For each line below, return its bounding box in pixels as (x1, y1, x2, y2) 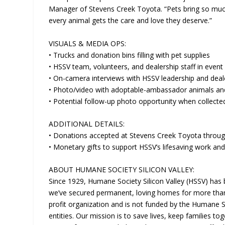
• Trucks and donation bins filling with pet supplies (49, 50, 210, 60)
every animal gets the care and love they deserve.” (49, 16, 212, 26)
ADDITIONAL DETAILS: (49, 119, 125, 129)
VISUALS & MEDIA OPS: (49, 38, 127, 48)
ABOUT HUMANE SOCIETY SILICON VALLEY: (49, 165, 195, 175)
